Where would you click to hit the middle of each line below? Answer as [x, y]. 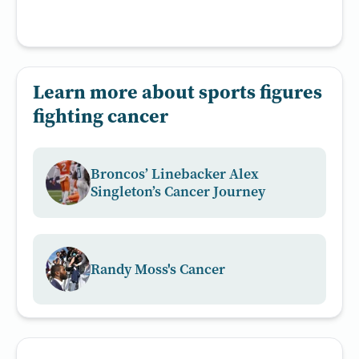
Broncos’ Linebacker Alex [175, 174]
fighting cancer [101, 116]
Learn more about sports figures [177, 92]
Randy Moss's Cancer [158, 269]
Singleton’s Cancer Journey [178, 192]
